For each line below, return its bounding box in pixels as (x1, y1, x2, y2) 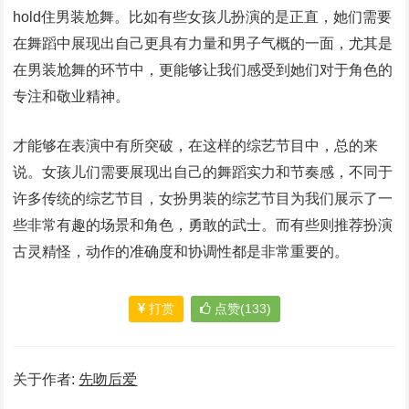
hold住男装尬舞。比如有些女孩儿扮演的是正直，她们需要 (13, 9, 393, 26)
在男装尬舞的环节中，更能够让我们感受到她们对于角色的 (13, 62, 393, 79)
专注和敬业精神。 (13, 89, 131, 105)
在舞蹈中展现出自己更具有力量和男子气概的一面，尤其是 (13, 36, 393, 52)
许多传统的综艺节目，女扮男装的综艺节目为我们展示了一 (13, 191, 393, 207)
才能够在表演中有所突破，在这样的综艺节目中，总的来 (13, 138, 379, 154)
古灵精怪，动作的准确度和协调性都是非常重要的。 (13, 244, 350, 260)
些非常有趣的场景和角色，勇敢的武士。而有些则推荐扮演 (13, 217, 393, 234)
